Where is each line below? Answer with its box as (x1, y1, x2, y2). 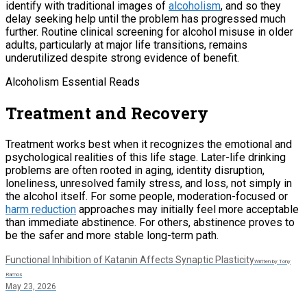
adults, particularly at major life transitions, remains (5, 38, 247, 52)
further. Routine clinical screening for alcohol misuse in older (5, 25, 293, 39)
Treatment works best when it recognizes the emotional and (5, 137, 292, 151)
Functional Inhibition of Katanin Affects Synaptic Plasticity (5, 254, 254, 265)
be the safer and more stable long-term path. (5, 228, 219, 242)
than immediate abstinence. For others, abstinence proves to (5, 215, 295, 229)
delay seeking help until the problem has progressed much (5, 12, 286, 26)
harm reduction (5, 202, 76, 216)
